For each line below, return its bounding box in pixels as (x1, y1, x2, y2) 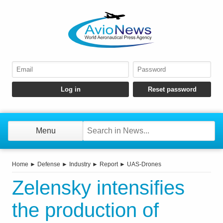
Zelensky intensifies (12, 177, 185, 199)
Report (100, 161, 118, 168)
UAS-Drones (127, 161, 161, 168)
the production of (12, 199, 159, 222)
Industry (69, 161, 91, 168)
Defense (37, 161, 60, 168)
